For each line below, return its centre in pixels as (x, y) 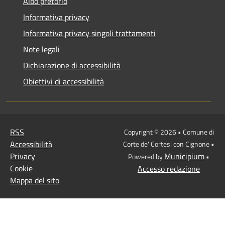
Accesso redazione (169, 168)
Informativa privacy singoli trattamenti (89, 33)
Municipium (184, 156)
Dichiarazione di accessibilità (72, 65)
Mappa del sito (35, 180)
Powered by (146, 156)
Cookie (21, 168)
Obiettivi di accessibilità (64, 81)
